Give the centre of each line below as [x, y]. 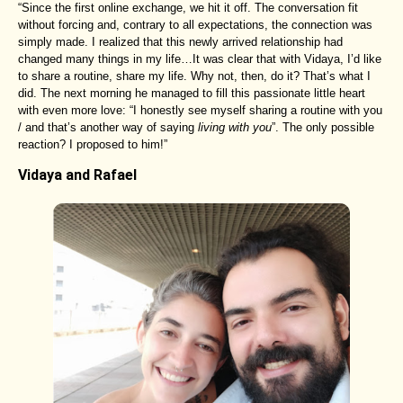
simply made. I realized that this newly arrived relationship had [180, 41]
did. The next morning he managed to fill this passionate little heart [192, 93]
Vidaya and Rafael [77, 175]
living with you [235, 127]
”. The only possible [323, 127]
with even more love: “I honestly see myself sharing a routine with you [200, 110]
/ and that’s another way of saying [108, 127]
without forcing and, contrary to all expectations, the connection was [195, 24]
